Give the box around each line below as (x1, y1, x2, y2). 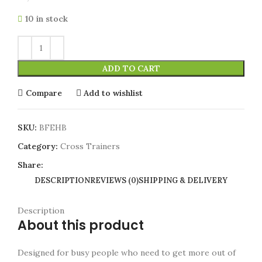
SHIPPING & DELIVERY (139, 175, 227, 185)
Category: (18, 141, 58, 151)
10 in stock (25, 13, 68, 24)
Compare (25, 87, 62, 98)
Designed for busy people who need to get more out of (18, 247, 236, 258)
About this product (18, 216, 144, 235)
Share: (18, 160, 43, 170)
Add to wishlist (84, 87, 143, 98)
